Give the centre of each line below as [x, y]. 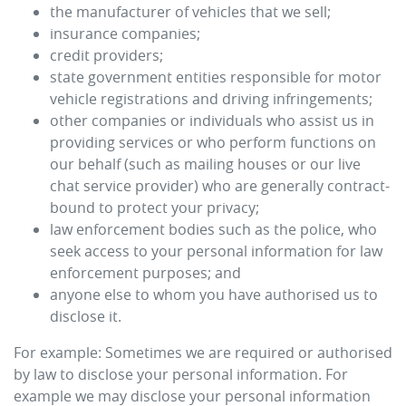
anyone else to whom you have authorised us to [214, 295]
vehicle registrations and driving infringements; [211, 99]
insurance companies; [125, 34]
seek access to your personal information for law [216, 251]
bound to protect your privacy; [155, 208]
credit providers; [106, 55]
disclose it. [86, 316]
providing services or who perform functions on [213, 142]
